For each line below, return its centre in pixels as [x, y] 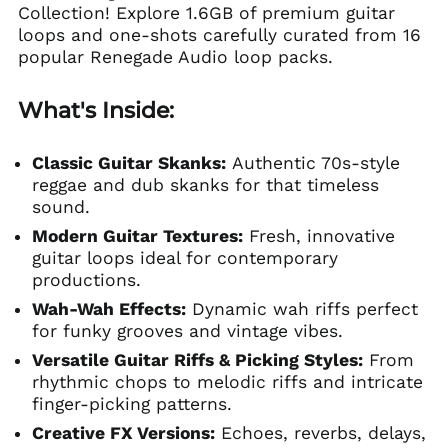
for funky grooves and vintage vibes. [187, 331]
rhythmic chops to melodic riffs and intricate [227, 382]
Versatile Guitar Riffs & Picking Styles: [197, 360]
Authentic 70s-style [312, 163]
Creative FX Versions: [123, 433]
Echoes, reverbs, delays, [320, 433]
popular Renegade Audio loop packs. [175, 57]
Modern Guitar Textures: [137, 236]
